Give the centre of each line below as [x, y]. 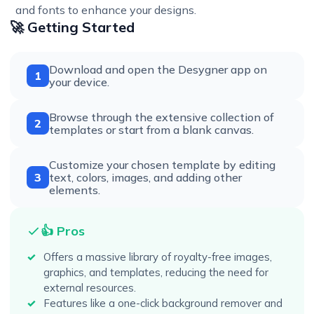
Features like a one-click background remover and [163, 303]
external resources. [90, 288]
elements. [75, 190]
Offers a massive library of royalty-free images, [158, 257]
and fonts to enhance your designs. [106, 10]
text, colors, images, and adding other [145, 177]
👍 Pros [63, 231]
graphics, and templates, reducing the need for [156, 272]
